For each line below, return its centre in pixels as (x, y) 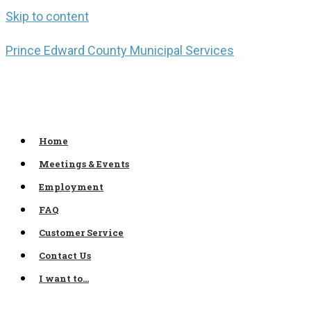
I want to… (64, 278)
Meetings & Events (84, 164)
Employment (71, 187)
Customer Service (81, 233)
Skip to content (47, 16)
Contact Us (65, 255)
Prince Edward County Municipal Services (120, 50)
